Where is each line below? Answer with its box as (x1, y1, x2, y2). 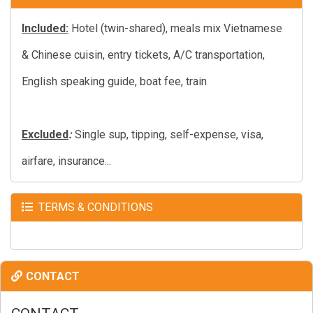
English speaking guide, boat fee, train (22, 74, 210, 88)
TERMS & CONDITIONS (38, 200, 153, 214)
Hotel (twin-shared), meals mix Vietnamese (68, 21, 282, 35)
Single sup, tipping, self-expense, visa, (72, 127, 263, 141)
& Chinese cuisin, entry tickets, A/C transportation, (22, 48, 265, 61)
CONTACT (26, 269, 80, 283)
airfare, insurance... (22, 154, 111, 168)
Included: (22, 21, 68, 35)
